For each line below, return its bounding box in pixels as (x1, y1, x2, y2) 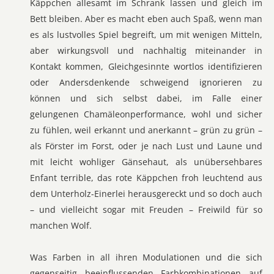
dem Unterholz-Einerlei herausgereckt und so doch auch (30, 188, 262, 199)
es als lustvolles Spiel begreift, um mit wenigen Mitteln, (30, 29, 262, 40)
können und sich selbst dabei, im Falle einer (30, 92, 262, 104)
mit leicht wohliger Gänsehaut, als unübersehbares (30, 156, 262, 168)
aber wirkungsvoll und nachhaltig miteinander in (30, 45, 262, 56)
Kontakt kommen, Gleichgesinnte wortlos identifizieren (30, 61, 262, 72)
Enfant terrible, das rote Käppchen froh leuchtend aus (30, 172, 262, 183)
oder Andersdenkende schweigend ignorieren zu (30, 76, 262, 88)
